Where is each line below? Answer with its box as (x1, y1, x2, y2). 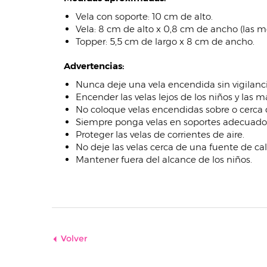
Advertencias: (64, 60, 125, 72)
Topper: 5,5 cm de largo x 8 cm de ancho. (76, 36, 254, 47)
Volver (61, 233, 88, 244)
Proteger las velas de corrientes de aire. (76, 129, 244, 140)
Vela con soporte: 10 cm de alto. (76, 11, 213, 22)
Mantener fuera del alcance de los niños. (76, 154, 252, 165)
